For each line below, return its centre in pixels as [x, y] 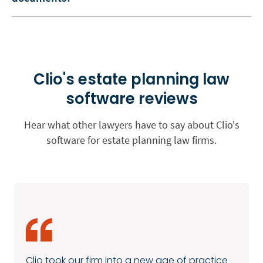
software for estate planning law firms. [131, 140]
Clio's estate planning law [131, 79]
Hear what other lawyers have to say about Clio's [131, 124]
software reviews [131, 98]
